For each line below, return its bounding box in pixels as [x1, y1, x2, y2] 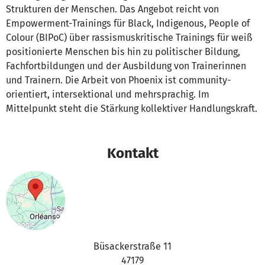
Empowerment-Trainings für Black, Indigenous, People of [6, 18, 250, 29]
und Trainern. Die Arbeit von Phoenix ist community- [6, 75, 231, 86]
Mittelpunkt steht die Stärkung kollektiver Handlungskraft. [6, 103, 257, 114]
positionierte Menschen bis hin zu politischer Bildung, [6, 46, 240, 57]
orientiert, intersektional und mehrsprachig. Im [6, 89, 209, 100]
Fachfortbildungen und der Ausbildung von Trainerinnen [6, 60, 246, 72]
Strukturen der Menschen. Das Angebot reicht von [6, 4, 219, 15]
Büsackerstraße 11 [93, 241, 172, 252]
